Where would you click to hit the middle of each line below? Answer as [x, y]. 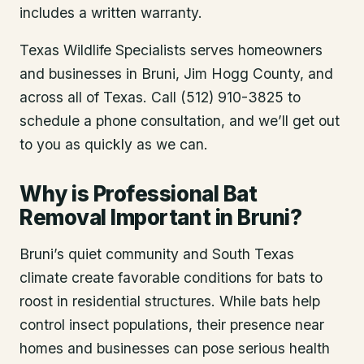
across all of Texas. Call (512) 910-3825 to [160, 97]
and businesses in [78, 74]
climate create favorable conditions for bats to [171, 278]
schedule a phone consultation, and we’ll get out [180, 121]
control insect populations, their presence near [172, 325]
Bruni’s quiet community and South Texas [157, 254]
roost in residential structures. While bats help [170, 301]
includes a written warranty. [111, 12]
